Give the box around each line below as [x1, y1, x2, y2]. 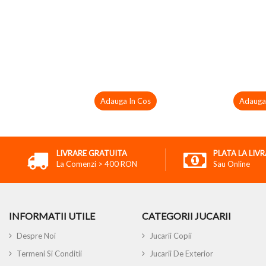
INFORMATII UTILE [9, 210, 95, 221]
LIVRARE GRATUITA [56, 148, 127, 158]
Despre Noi [17, 231, 56, 240]
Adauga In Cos [100, 96, 151, 106]
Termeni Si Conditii [17, 249, 82, 258]
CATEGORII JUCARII [142, 210, 231, 221]
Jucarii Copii [150, 231, 192, 240]
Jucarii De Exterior [150, 249, 213, 258]
